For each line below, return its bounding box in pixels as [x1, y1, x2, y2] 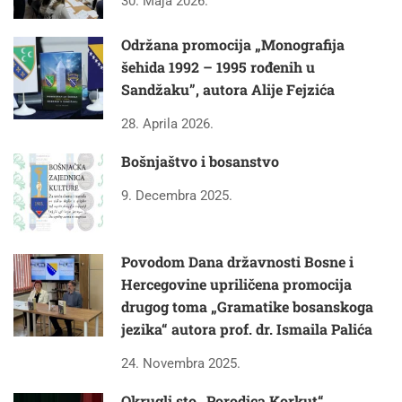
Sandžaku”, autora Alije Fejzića [121, 80, 335, 100]
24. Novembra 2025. [121, 355, 240, 372]
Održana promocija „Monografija [121, 35, 345, 55]
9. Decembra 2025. [121, 188, 232, 205]
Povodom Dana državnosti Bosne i [121, 252, 354, 272]
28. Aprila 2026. [121, 116, 214, 133]
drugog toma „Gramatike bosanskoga [121, 297, 373, 317]
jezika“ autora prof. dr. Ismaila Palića [121, 319, 372, 339]
